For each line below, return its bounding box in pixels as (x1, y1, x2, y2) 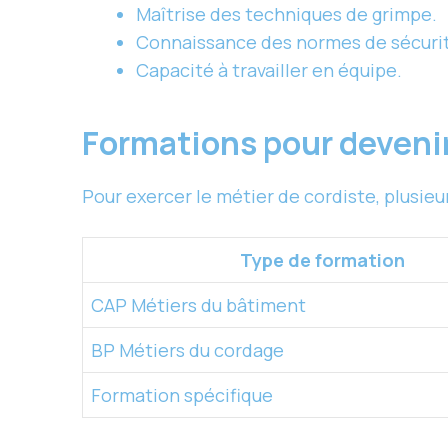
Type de (239, 248, 315, 273)
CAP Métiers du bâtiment (91, 293, 306, 318)
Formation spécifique (91, 383, 273, 408)
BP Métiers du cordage (91, 338, 284, 363)
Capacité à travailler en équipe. (136, 58, 402, 83)
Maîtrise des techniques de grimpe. (136, 2, 437, 27)
